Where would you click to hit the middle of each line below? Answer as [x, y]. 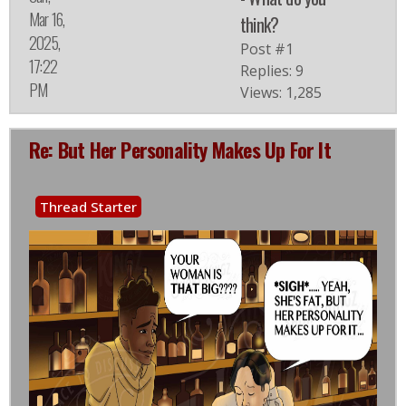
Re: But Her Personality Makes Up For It [180, 150]
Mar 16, [47, 19]
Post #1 [267, 49]
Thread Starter [88, 207]
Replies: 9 [272, 71]
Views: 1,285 [281, 93]
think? [260, 25]
